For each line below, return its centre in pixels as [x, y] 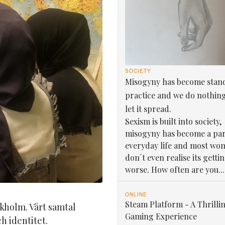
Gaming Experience [161, 216]
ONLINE [136, 194]
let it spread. [148, 108]
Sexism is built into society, [173, 121]
